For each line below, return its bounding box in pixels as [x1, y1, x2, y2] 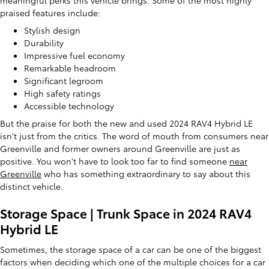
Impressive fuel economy [24, 49, 125, 61]
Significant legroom [24, 74, 103, 86]
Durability [24, 37, 64, 49]
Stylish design [24, 24, 80, 36]
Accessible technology [24, 100, 114, 112]
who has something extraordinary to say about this [41, 168, 250, 180]
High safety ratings [24, 87, 101, 99]
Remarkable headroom [24, 62, 116, 74]
